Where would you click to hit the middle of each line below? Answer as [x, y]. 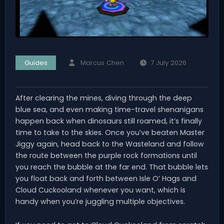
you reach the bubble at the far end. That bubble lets [112, 167]
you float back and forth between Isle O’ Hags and [106, 178]
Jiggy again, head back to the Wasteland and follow [110, 144]
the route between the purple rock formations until [106, 155]
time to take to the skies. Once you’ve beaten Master [110, 132]
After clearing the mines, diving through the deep [104, 98]
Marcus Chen [102, 63]
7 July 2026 [169, 63]
